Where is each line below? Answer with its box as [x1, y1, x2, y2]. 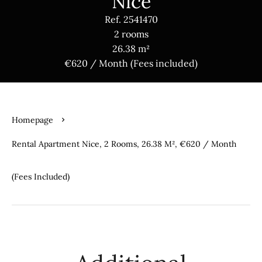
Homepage [12, 115, 53, 125]
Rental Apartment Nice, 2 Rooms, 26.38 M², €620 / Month [12, 139, 236, 149]
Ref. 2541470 [104, 13, 158, 25]
